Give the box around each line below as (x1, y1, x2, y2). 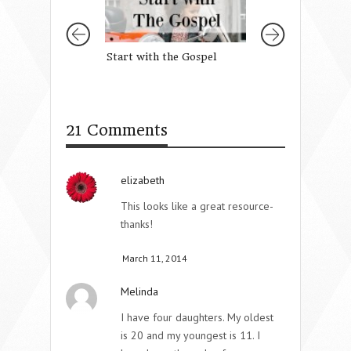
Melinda (121, 284, 158, 299)
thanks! (121, 216, 153, 231)
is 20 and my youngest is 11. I (121, 327, 260, 342)
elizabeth (121, 172, 165, 187)
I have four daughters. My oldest (121, 309, 273, 324)
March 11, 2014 (122, 251, 187, 264)
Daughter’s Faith (262, 64, 347, 77)
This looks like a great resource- (121, 198, 273, 213)
